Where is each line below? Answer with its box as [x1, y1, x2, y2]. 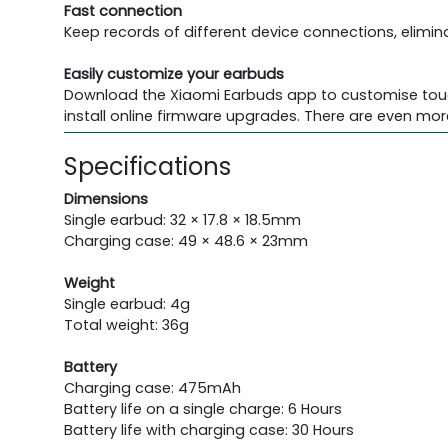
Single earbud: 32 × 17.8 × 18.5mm [64, 209, 301, 230]
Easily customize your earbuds [64, 63, 284, 84]
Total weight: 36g [64, 314, 189, 335]
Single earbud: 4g [64, 293, 190, 314]
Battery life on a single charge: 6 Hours [64, 398, 342, 419]
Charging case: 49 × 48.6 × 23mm [64, 230, 308, 251]
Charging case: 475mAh [64, 377, 241, 398]
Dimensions [64, 188, 148, 209]
